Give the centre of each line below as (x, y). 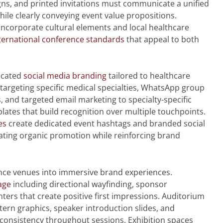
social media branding (65, 76)
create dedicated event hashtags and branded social (106, 124)
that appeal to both (162, 39)
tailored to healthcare (148, 76)
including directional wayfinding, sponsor (89, 184)
